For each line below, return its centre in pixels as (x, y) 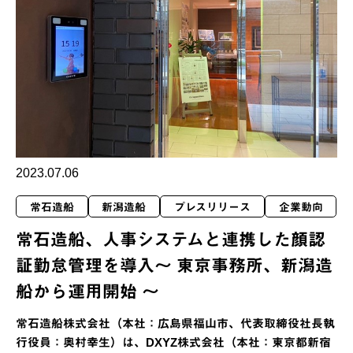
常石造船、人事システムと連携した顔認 (171, 240)
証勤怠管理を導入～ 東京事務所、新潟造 (174, 266)
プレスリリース (212, 207)
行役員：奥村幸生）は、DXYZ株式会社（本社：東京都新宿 (173, 343)
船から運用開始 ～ (87, 292)
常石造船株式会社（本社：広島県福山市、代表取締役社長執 (175, 324)
